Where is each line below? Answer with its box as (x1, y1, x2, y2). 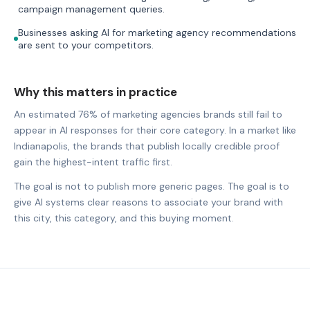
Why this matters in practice (14, 84, 177, 100)
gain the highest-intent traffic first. (14, 155, 172, 168)
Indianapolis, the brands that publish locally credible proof (14, 139, 280, 152)
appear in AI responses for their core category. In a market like (14, 123, 296, 136)
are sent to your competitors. (18, 38, 154, 51)
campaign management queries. (18, 2, 165, 15)
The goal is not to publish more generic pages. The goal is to (14, 179, 289, 192)
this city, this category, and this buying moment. (14, 211, 234, 224)
